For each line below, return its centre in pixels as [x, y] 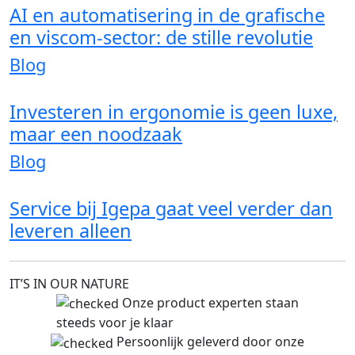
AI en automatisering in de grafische [167, 15]
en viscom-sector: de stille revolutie [161, 37]
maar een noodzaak [96, 134]
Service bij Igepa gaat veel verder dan [171, 208]
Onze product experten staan [210, 302]
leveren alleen [71, 230]
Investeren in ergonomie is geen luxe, [174, 111]
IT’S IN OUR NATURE [69, 283]
